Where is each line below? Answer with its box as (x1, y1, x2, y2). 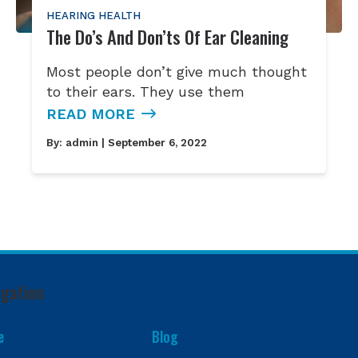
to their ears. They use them (46, 82, 245, 100)
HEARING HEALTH (46, 9, 141, 22)
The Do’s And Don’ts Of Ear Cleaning (46, 22, 289, 50)
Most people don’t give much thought (46, 62, 308, 80)
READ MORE (46, 105, 136, 122)
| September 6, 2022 (98, 136, 208, 149)
